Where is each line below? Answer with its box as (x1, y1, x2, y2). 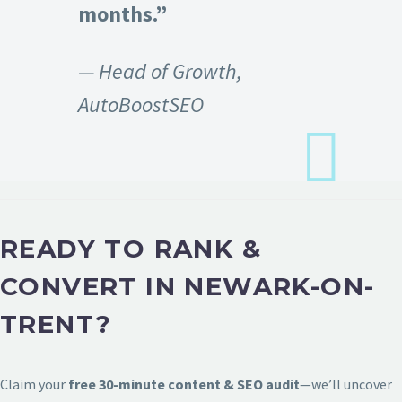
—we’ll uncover (300, 374, 392, 393)
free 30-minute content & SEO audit (68, 374, 300, 393)
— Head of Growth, (78, 57, 242, 85)
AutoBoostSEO (78, 90, 204, 118)
